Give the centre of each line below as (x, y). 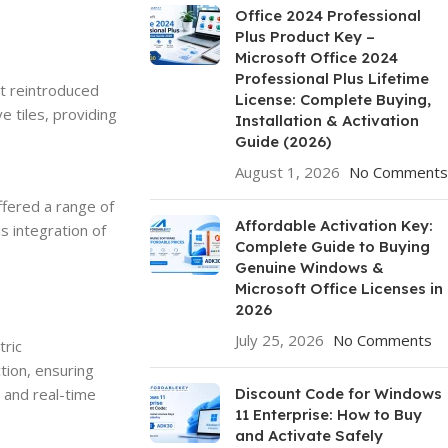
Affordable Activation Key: (333, 225)
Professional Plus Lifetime (331, 78)
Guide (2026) (282, 141)
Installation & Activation (326, 120)
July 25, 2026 (279, 340)
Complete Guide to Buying (332, 246)
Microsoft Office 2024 (316, 57)
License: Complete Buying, (332, 99)
